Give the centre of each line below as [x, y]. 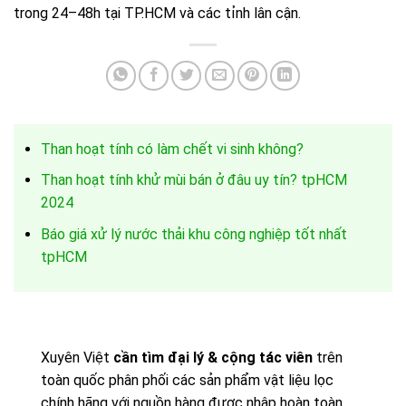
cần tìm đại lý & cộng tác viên [213, 357]
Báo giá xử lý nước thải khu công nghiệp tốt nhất [194, 234]
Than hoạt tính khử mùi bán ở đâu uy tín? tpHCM [194, 180]
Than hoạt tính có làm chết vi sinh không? [172, 149]
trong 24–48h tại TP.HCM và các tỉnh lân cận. [157, 13]
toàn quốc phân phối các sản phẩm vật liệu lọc [187, 380]
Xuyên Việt [77, 357]
